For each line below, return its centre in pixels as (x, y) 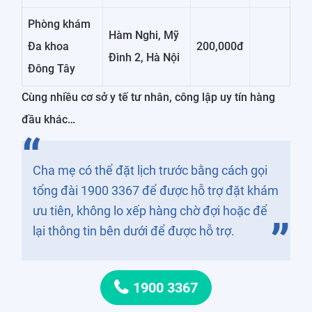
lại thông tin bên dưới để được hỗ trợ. (134, 231)
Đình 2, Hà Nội (144, 57)
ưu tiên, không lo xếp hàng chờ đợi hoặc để (150, 210)
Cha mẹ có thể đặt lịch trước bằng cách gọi (150, 170)
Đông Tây (52, 68)
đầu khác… (48, 119)
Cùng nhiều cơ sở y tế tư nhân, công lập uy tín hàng (148, 97)
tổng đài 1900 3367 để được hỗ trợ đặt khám (156, 190)
